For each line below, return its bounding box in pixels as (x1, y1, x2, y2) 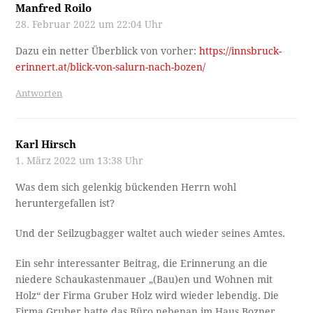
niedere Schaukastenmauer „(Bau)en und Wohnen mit (15, 273, 273, 285)
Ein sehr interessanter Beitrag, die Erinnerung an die (15, 257, 268, 269)
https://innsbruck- (199, 45, 282, 57)
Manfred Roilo (15, 1, 92, 15)
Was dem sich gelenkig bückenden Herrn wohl (15, 181, 237, 193)
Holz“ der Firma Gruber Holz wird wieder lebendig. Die (15, 289, 279, 301)
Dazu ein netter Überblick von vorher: (15, 45, 200, 57)
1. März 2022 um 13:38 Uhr (15, 154, 144, 166)
